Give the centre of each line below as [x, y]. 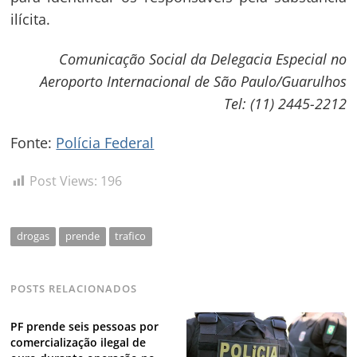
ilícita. [31, 20]
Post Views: [64, 181]
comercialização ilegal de [78, 342]
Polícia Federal [105, 143]
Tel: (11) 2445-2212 [285, 103]
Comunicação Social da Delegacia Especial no [202, 59]
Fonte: [33, 143]
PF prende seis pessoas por [85, 326]
